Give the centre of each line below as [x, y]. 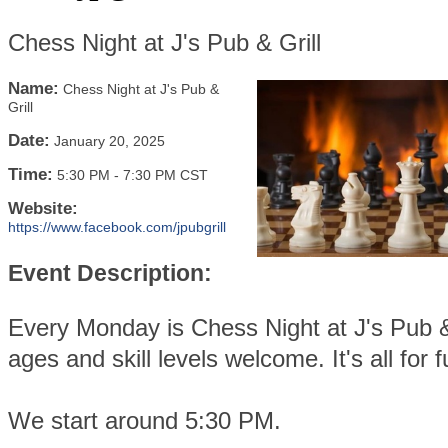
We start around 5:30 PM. [148, 420]
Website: [43, 208]
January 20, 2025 [109, 141]
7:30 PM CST [165, 175]
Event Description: [110, 272]
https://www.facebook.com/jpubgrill [117, 227]
